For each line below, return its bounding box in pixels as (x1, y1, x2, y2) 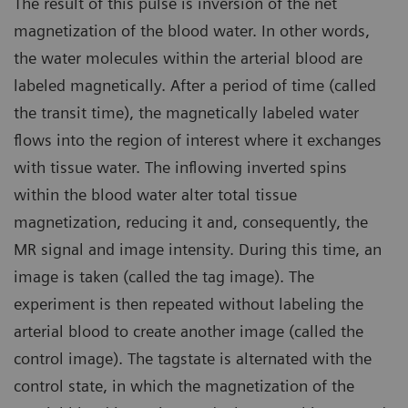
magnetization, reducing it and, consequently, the (14, 212, 368, 232)
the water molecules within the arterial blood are (14, 48, 362, 68)
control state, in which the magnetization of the (14, 376, 354, 396)
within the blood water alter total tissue (14, 185, 297, 205)
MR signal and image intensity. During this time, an (14, 240, 382, 260)
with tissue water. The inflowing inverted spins (14, 158, 347, 178)
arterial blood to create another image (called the (14, 321, 363, 342)
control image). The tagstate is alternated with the (14, 349, 372, 369)
